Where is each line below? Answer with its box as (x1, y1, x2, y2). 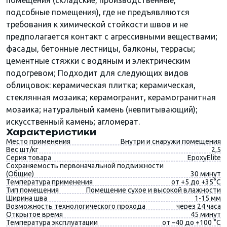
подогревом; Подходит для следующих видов (6, 68, 188, 78)
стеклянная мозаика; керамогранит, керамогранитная (6, 93, 216, 102)
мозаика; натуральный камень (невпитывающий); (6, 105, 198, 114)
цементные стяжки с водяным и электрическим (6, 56, 191, 65)
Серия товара (6, 154, 51, 162)
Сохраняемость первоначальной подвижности (6, 162, 164, 170)
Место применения (6, 137, 70, 145)
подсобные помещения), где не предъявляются (6, 8, 190, 17)
